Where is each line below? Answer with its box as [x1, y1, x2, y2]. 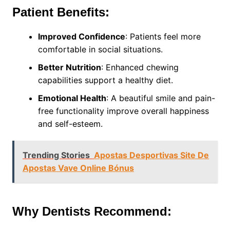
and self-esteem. [37, 119, 103, 129]
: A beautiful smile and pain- [106, 93, 215, 104]
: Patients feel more [125, 31, 201, 42]
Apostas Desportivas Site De [93, 150, 209, 161]
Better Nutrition [37, 62, 101, 73]
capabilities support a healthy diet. [37, 75, 173, 86]
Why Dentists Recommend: [12, 204, 171, 219]
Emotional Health [37, 93, 106, 104]
